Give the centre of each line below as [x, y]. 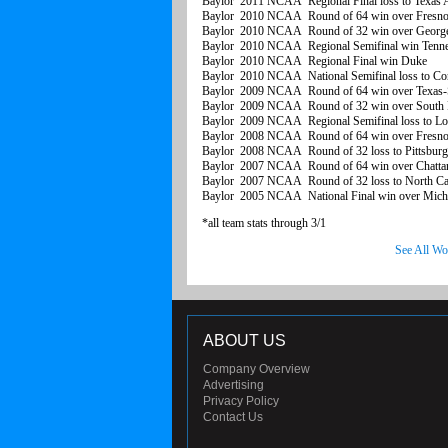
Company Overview [256, 369]
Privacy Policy [241, 401]
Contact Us [233, 417]
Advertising [233, 385]
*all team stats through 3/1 [264, 223]
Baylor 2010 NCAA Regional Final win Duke [314, 61]
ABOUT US [244, 341]
